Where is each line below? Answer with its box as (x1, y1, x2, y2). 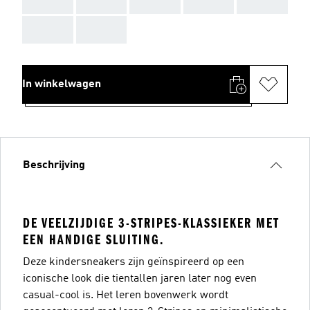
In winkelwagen (22, 78, 101, 90)
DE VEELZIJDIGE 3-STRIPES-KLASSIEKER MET (23, 215, 280, 231)
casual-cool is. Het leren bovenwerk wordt (23, 289, 228, 301)
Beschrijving (23, 159, 85, 171)
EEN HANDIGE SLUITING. (23, 231, 164, 248)
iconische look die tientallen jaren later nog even (23, 273, 257, 284)
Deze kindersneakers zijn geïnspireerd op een (23, 256, 244, 268)
